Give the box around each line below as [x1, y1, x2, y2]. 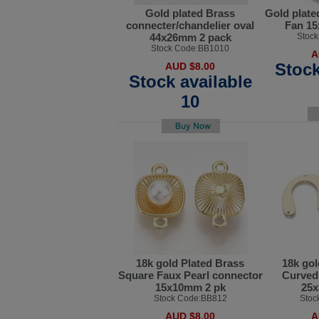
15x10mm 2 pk [155, 281, 226, 294]
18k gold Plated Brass [136, 257, 245, 270]
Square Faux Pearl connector [118, 269, 263, 282]
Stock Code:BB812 [154, 293, 227, 304]
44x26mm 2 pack [150, 31, 231, 43]
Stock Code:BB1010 [151, 43, 230, 53]
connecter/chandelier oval [126, 19, 255, 31]
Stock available [129, 71, 252, 91]
